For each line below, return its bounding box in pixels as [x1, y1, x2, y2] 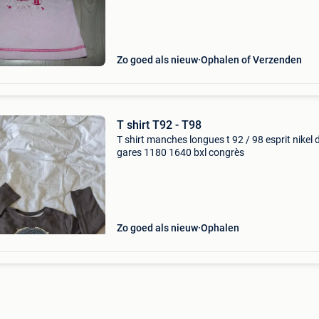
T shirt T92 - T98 [116, 118, 202, 132]
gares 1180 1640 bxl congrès [116, 147, 244, 158]
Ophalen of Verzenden [200, 54, 302, 66]
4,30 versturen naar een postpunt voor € [116, 4, 293, 16]
